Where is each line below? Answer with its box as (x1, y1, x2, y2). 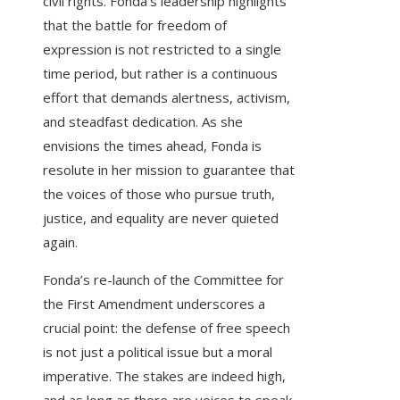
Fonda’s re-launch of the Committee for (43, 271, 284, 289)
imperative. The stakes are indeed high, (43, 367, 286, 386)
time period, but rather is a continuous (43, 64, 278, 83)
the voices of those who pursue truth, (43, 185, 275, 204)
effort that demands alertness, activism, (43, 88, 290, 107)
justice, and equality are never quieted (43, 209, 279, 228)
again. (43, 233, 78, 252)
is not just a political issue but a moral (43, 343, 272, 362)
